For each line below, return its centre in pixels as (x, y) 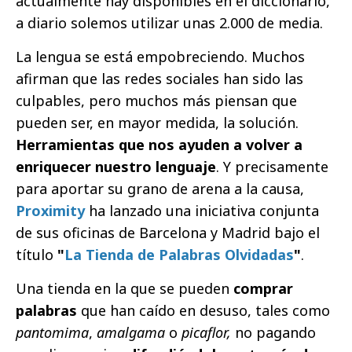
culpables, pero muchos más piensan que (156, 101)
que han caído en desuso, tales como (203, 311)
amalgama (131, 333)
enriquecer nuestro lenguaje (116, 167)
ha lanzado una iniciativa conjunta (202, 211)
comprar (261, 289)
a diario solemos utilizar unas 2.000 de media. (169, 23)
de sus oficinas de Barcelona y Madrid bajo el (168, 233)
